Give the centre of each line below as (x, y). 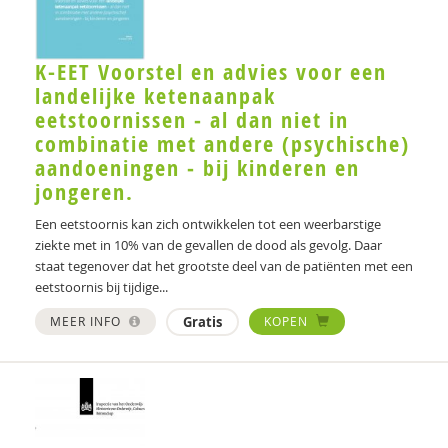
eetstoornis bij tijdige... (101, 286)
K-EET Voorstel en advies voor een (211, 71)
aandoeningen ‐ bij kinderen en (197, 167)
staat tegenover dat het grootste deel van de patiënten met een (224, 265)
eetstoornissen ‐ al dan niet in (192, 119)
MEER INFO (87, 320)
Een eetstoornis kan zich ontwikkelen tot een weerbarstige (208, 223)
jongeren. (84, 191)
